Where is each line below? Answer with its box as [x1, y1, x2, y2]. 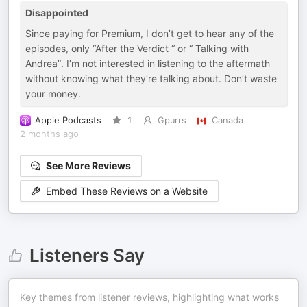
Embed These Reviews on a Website [46, 185, 208, 197]
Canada [211, 115, 243, 125]
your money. [25, 88, 81, 99]
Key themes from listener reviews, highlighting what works [20, 291, 279, 303]
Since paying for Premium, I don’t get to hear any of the [25, 27, 274, 39]
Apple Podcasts [35, 115, 101, 125]
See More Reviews [46, 160, 131, 171]
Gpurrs [157, 115, 186, 125]
